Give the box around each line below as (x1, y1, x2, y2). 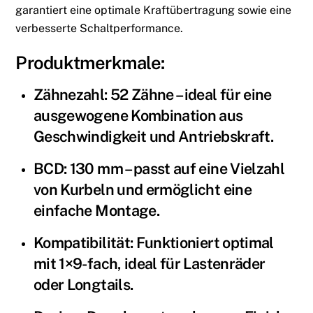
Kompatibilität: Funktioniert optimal (34, 233, 274, 252)
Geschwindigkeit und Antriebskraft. (34, 127, 273, 146)
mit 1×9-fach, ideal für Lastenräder (34, 254, 265, 273)
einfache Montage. (34, 201, 159, 220)
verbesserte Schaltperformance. (15, 21, 184, 35)
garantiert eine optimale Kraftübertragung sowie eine (15, 3, 292, 17)
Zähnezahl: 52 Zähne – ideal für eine (34, 85, 272, 104)
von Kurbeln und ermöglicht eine (34, 180, 252, 199)
